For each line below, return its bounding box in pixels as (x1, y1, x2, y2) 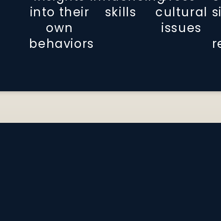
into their (30, 4, 90, 21)
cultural (155, 4, 208, 21)
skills (105, 4, 137, 21)
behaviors (29, 36, 94, 52)
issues (161, 20, 202, 37)
